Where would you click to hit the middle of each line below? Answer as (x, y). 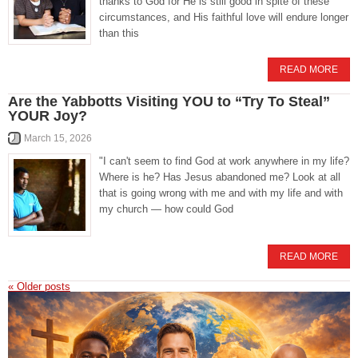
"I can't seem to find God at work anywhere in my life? (224, 161)
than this (119, 34)
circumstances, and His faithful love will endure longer (224, 18)
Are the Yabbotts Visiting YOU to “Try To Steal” (169, 102)
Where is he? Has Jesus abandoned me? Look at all (220, 177)
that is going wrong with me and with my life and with (221, 193)
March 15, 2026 (58, 139)
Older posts (42, 287)
